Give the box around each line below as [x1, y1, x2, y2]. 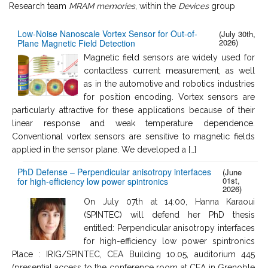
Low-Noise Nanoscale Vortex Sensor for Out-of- [17, 27, 197, 39]
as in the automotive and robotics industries [84, 78, 255, 89]
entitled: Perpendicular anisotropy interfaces [84, 223, 255, 233]
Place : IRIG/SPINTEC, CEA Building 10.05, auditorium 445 [12, 249, 255, 259]
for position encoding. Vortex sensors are [84, 92, 255, 102]
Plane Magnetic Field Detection [17, 36, 135, 49]
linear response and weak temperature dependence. [12, 118, 255, 128]
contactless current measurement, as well [84, 65, 255, 75]
